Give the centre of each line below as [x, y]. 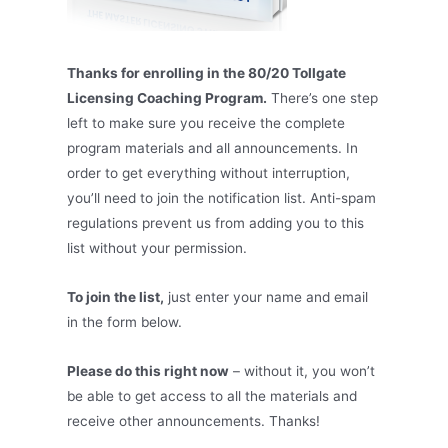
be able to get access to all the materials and [212, 395]
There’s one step [323, 98]
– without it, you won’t [302, 370]
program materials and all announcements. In [213, 148]
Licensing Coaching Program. [167, 98]
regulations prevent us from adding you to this [216, 223]
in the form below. [125, 321]
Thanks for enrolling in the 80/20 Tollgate [207, 73]
